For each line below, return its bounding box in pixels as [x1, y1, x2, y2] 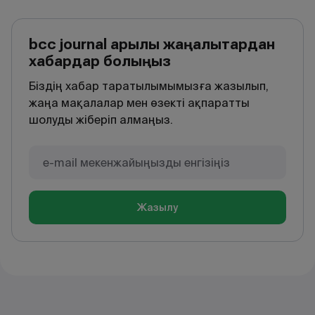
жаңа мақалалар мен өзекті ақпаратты [29, 96, 250, 110]
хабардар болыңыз [29, 53, 171, 70]
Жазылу [137, 201, 178, 214]
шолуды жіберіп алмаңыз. [29, 112, 173, 127]
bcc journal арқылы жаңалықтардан [29, 36, 275, 53]
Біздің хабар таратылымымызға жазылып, [29, 79, 269, 94]
